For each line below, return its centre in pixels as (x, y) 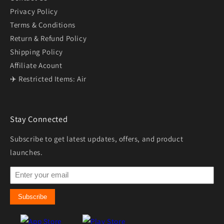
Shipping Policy (36, 52)
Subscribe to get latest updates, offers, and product (97, 139)
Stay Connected (39, 119)
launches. (26, 152)
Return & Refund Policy (48, 38)
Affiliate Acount (36, 65)
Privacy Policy (34, 11)
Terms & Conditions (43, 25)
